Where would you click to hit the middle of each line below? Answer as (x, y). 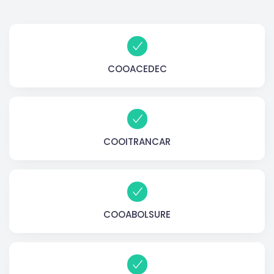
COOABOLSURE (137, 215)
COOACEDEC (137, 69)
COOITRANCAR (137, 142)
